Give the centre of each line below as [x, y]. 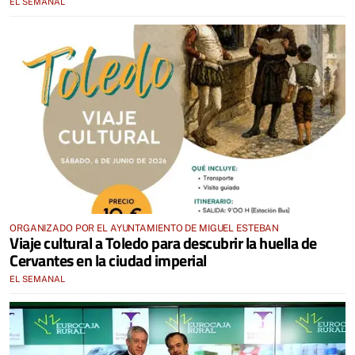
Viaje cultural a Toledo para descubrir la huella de [163, 242]
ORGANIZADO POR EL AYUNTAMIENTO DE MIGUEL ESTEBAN [145, 228]
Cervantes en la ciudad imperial [108, 260]
